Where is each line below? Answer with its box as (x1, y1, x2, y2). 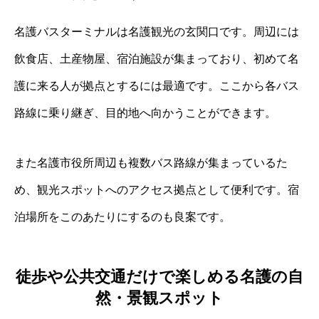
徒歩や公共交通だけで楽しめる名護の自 (16, 268, 303, 286)
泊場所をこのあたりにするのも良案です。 (14, 210, 231, 223)
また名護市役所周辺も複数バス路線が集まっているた (14, 156, 288, 169)
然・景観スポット (95, 289, 224, 308)
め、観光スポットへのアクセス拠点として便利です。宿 (14, 183, 299, 196)
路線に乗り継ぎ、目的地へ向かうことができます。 (14, 106, 276, 119)
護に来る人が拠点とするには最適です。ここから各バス (14, 79, 299, 92)
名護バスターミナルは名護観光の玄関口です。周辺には (14, 25, 299, 38)
